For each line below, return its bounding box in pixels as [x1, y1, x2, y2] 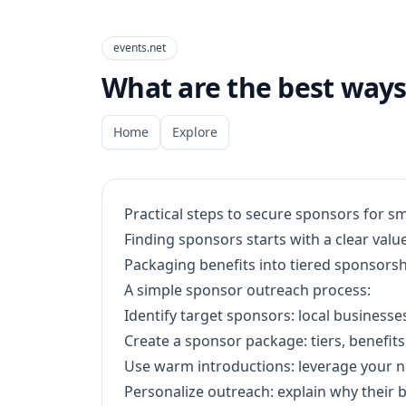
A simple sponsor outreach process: [124, 280, 371, 300]
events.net [113, 40, 166, 55]
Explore [172, 123, 217, 140]
